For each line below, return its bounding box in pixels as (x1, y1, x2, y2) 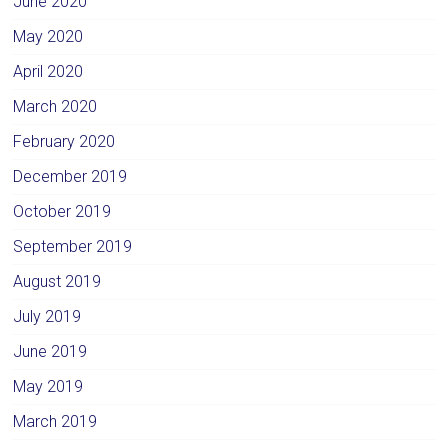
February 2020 (13, 131, 116, 151)
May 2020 (13, 26, 84, 46)
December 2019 (13, 166, 128, 186)
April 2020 (13, 61, 84, 81)
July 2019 (13, 306, 82, 326)
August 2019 (13, 271, 102, 291)
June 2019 (13, 341, 88, 361)
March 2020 (13, 96, 98, 116)
